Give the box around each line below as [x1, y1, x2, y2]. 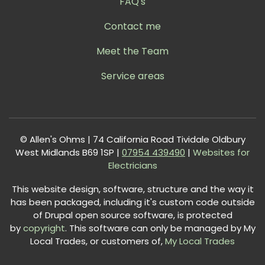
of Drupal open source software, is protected [33, 209, 232, 222]
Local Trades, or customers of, [30, 235, 163, 248]
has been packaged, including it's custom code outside [10, 196, 255, 209]
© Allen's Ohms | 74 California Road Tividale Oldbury [20, 133, 245, 146]
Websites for [190, 146, 250, 159]
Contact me [104, 20, 161, 34]
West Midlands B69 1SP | [15, 146, 122, 159]
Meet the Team [96, 44, 169, 59]
